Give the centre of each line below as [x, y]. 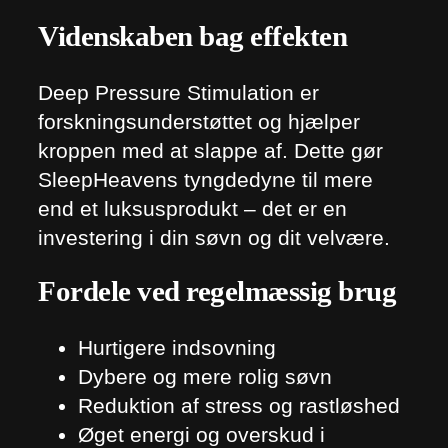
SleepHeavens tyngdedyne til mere [205, 179]
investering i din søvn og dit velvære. [214, 237]
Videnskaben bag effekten [192, 37]
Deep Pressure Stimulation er [178, 92]
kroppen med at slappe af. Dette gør [210, 150]
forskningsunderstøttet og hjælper [199, 121]
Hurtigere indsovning [177, 348]
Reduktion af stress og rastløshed [239, 406]
